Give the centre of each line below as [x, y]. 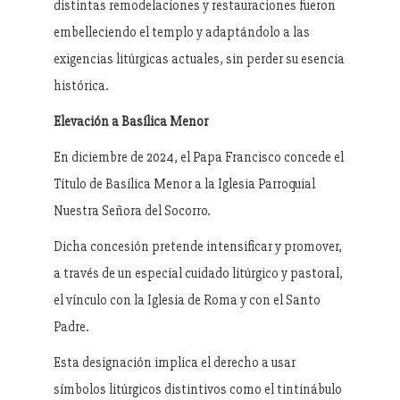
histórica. [81, 85]
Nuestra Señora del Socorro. [132, 210]
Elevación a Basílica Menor [131, 121]
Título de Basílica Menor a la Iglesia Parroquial [184, 183]
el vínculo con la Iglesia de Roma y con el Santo [187, 300]
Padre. [71, 326]
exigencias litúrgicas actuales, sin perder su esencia [199, 58]
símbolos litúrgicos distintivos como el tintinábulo [198, 389]
